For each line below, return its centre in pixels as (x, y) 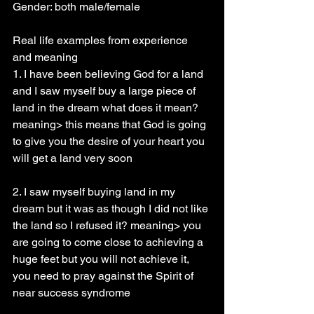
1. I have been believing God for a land (109, 74)
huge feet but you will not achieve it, (102, 259)
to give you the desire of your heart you (110, 141)
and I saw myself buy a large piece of (105, 91)
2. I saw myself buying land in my (95, 192)
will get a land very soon (73, 158)
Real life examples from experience (102, 40)
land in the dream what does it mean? (107, 108)
